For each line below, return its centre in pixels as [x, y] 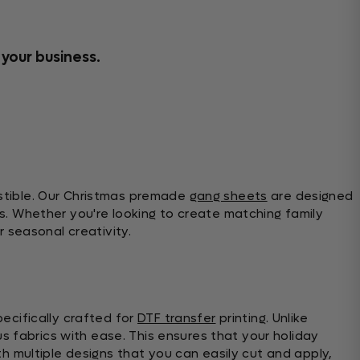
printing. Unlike [262, 319]
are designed [310, 196]
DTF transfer [177, 319]
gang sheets [228, 196]
